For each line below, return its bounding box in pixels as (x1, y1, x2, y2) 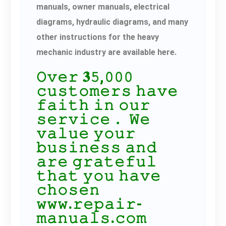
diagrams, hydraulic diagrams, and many (36, 17, 188, 27)
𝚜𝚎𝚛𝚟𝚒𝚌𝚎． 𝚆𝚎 (36, 111, 150, 128)
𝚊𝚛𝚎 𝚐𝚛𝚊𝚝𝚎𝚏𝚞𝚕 (36, 153, 157, 171)
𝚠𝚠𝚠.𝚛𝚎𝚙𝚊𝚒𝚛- (36, 196, 143, 213)
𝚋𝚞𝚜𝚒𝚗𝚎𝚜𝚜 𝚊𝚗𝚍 (36, 139, 157, 156)
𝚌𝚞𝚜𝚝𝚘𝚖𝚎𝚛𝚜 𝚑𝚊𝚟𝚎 (36, 83, 178, 100)
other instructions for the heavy (36, 32, 159, 42)
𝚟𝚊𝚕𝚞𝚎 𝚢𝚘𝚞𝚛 (36, 125, 136, 142)
